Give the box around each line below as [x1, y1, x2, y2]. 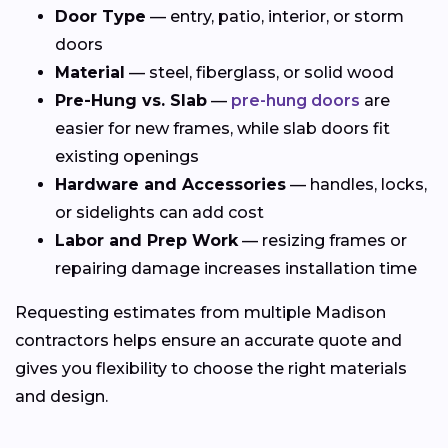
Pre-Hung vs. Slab [55, 90, 207, 110]
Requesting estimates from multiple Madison [15, 302, 386, 322]
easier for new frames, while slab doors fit [55, 118, 390, 138]
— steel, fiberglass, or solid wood [125, 62, 394, 82]
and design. [15, 386, 108, 406]
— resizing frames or [238, 230, 407, 250]
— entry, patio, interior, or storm [146, 6, 404, 26]
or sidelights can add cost [55, 202, 264, 222]
